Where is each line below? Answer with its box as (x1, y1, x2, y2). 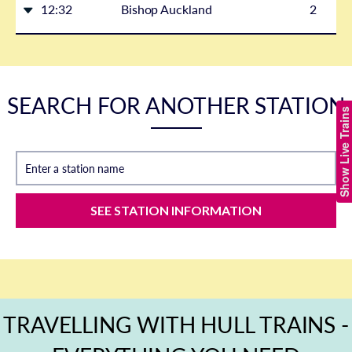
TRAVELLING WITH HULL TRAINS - (2, 311, 350, 339)
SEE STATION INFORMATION (90, 203, 262, 218)
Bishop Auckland (120, 2, 212, 17)
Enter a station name (25, 162, 124, 176)
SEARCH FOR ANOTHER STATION (7, 92, 345, 119)
